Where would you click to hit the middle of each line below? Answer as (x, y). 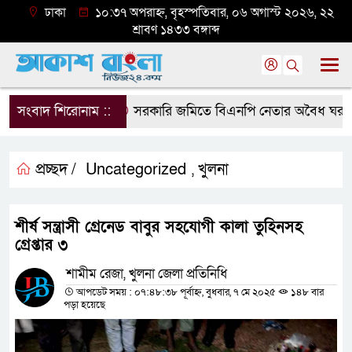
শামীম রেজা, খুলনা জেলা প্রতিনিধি (147, 274)
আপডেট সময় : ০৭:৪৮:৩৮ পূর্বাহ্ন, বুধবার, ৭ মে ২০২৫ (176, 292)
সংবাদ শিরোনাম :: (64, 111)
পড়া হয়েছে (84, 305)
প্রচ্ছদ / (54, 170)
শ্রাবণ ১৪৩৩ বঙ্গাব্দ (176, 30)
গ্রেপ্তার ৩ (41, 245)
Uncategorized (136, 170)
